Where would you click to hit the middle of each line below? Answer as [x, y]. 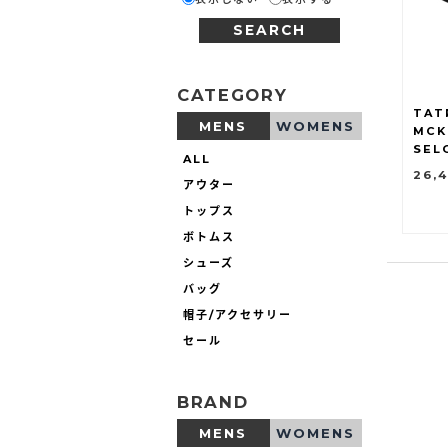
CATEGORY [232, 94]
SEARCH [269, 30]
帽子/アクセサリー [237, 314]
